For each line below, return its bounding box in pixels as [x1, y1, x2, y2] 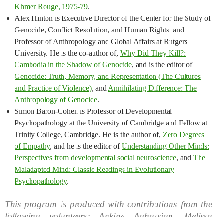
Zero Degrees [163, 130, 204, 139]
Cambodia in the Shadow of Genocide [15, 61, 132, 69]
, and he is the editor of [50, 142, 122, 151]
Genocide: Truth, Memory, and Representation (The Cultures [15, 72, 201, 81]
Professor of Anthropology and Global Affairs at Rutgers [15, 37, 187, 46]
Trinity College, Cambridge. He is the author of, [15, 130, 163, 139]
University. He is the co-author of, [15, 49, 120, 58]
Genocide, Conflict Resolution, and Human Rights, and [15, 26, 184, 34]
